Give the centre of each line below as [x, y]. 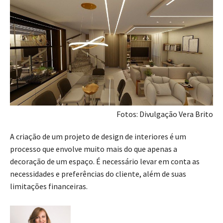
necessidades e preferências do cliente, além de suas [98, 174]
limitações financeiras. [50, 186]
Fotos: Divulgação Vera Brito [165, 114]
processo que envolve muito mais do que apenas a [94, 149]
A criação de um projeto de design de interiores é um [98, 137]
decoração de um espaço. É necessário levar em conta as [105, 162]
